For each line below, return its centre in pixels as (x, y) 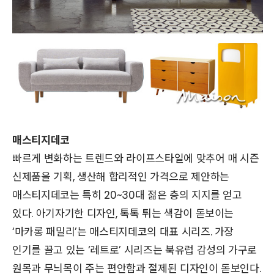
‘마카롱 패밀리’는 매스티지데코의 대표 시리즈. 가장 (123, 232)
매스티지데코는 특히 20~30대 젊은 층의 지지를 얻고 (127, 195)
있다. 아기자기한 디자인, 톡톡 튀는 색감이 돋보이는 (123, 214)
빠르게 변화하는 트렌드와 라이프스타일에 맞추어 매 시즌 (136, 159)
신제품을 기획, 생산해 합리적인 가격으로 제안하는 (121, 177)
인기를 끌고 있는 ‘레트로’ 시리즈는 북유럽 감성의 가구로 (135, 250)
